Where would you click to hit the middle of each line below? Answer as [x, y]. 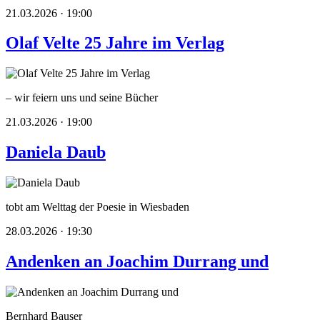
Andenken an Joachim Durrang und [137, 262]
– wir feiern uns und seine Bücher [82, 98]
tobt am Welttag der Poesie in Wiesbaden [97, 207]
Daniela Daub [56, 152]
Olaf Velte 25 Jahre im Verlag [115, 43]
